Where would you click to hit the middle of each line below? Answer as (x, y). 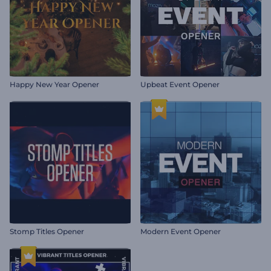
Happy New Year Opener (54, 84)
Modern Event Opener (181, 231)
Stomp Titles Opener (47, 231)
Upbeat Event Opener (180, 84)
